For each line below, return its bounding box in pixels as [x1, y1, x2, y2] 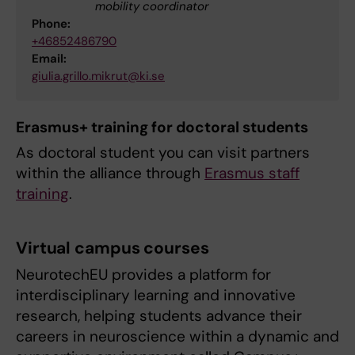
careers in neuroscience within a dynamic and [16, 326, 339, 347]
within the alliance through [16, 163, 204, 184]
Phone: [32, 16, 71, 32]
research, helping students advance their [16, 306, 302, 326]
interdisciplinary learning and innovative [16, 285, 296, 306]
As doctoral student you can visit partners [16, 143, 310, 163]
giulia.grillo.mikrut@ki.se [32, 68, 165, 85]
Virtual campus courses [16, 237, 209, 260]
